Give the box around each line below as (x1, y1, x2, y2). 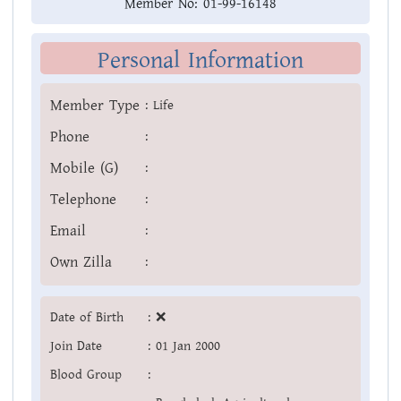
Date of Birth (50, 308, 124, 328)
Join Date (50, 337, 102, 356)
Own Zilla (50, 252, 112, 274)
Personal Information (98, 44, 303, 78)
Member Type (50, 95, 140, 117)
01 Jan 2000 (156, 337, 220, 356)
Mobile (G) (50, 158, 118, 180)
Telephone (50, 189, 116, 211)
